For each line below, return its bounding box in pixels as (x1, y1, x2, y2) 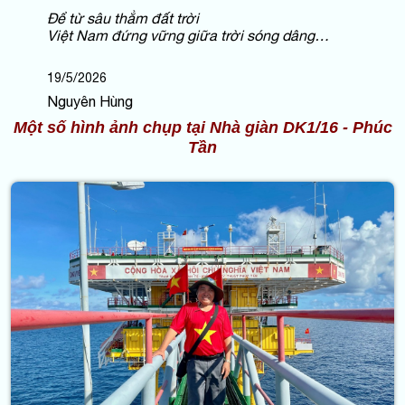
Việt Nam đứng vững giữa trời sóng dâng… (47, 26, 329, 43)
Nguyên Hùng (47, 92, 133, 109)
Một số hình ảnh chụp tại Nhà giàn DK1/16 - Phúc (13, 118, 392, 137)
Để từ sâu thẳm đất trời (47, 9, 199, 26)
